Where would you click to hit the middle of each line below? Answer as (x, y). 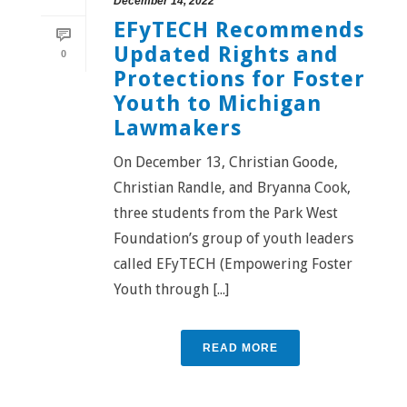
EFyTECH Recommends (239, 30)
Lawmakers (178, 128)
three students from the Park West (226, 213)
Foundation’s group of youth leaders (233, 238)
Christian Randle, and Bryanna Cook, (232, 187)
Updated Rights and (226, 54)
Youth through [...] (171, 289)
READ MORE (240, 347)
